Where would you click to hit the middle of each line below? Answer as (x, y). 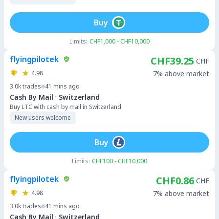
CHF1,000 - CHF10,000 (120, 41)
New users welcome (43, 118)
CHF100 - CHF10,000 (120, 161)
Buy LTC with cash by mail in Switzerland (66, 107)
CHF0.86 (175, 181)
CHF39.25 (172, 61)
